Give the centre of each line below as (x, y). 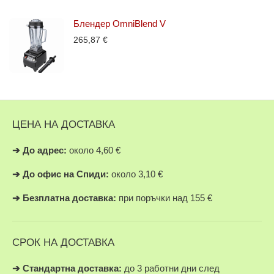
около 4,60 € (94, 150)
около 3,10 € (136, 174)
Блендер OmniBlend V (120, 24)
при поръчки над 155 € (164, 198)
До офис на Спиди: (66, 174)
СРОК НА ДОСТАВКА (63, 243)
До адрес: (45, 150)
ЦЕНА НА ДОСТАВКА (64, 125)
